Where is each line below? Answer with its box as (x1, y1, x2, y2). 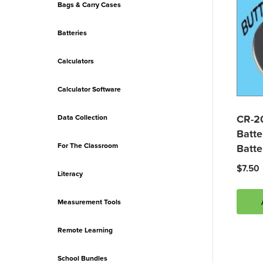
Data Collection (58, 113, 108, 122)
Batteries (58, 29, 87, 37)
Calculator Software (58, 85, 122, 93)
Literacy (58, 170, 83, 178)
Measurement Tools (58, 198, 122, 206)
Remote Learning (58, 226, 113, 234)
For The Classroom (58, 141, 119, 150)
